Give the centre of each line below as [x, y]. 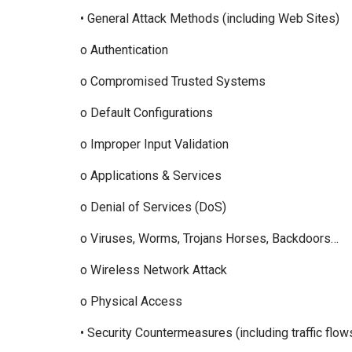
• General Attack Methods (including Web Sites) [213, 18]
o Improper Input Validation [158, 144]
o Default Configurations [150, 113]
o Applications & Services [154, 176]
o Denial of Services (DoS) [156, 207]
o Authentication [127, 50]
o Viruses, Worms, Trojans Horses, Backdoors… [211, 238]
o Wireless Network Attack [157, 270]
